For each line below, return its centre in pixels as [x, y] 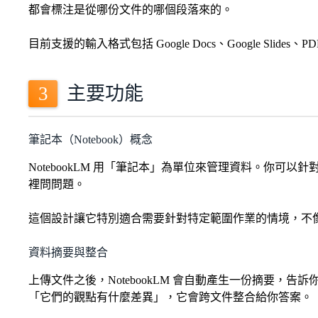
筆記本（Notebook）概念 [91, 140]
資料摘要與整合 [68, 253]
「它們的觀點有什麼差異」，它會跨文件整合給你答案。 [170, 297]
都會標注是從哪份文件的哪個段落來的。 [131, 10]
